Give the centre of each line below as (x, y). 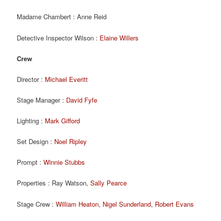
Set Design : (36, 142)
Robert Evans (175, 204)
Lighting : (31, 121)
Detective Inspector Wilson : (58, 37)
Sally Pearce (109, 183)
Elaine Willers (119, 37)
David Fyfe (82, 100)
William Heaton (77, 204)
